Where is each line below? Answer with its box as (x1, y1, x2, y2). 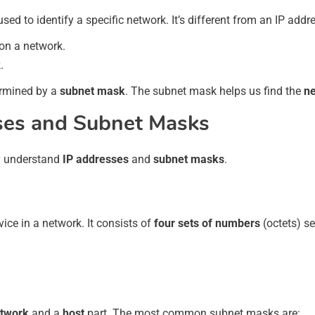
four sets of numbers (154, 216, 260, 230)
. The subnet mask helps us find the (125, 84, 304, 98)
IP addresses (63, 152, 129, 166)
